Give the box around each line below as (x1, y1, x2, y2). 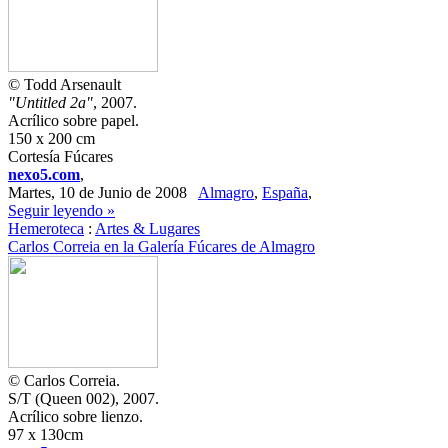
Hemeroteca (8, 220, 84, 237)
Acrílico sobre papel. (8, 112, 139, 129)
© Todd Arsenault (8, 76, 121, 93)
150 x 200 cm (8, 130, 95, 147)
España (262, 184, 308, 201)
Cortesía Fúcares (8, 148, 113, 165)
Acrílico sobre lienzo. (8, 408, 143, 425)
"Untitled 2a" (8, 94, 93, 111)
